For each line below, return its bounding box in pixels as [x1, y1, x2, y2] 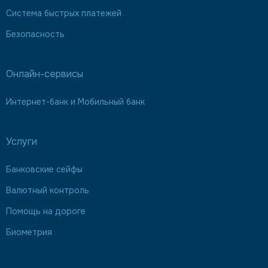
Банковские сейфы [6, 164, 83, 175]
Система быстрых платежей [6, 8, 121, 19]
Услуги [6, 135, 37, 148]
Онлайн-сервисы [6, 68, 83, 80]
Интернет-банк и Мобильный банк [6, 96, 145, 107]
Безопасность [6, 29, 65, 39]
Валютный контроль [6, 185, 89, 196]
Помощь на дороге [6, 206, 86, 217]
